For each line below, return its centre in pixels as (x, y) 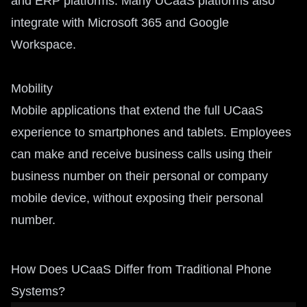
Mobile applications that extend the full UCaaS (137, 110)
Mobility (32, 88)
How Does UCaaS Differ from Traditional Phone (141, 269)
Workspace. (44, 45)
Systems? (38, 291)
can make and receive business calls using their (142, 154)
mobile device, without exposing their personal (137, 198)
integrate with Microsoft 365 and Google (120, 23)
